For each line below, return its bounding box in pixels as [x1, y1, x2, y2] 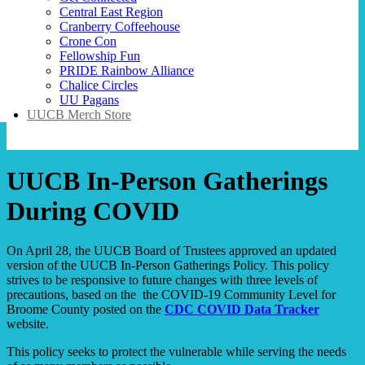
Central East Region [59, 4, 163, 19]
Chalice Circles [59, 77, 138, 92]
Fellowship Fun [59, 48, 140, 63]
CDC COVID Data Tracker [165, 302, 319, 317]
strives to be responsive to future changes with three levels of [7, 273, 318, 288]
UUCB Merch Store [27, 107, 131, 121]
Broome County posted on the [7, 302, 165, 317]
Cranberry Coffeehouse [59, 19, 180, 33]
